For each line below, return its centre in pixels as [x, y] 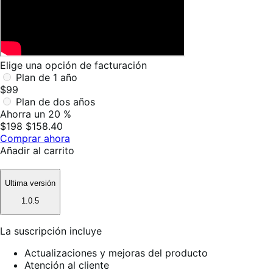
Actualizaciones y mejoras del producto [116, 253]
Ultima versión [30, 183]
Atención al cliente [67, 265]
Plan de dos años [55, 101]
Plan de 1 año [47, 77]
